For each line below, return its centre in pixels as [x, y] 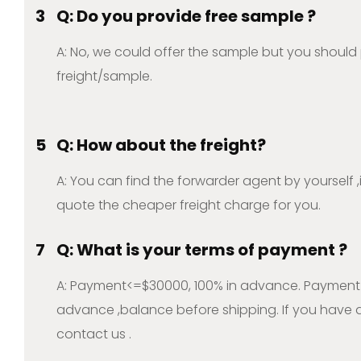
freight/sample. [104, 77]
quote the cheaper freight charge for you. [189, 205]
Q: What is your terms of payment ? [202, 250]
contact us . [94, 334]
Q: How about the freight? [161, 145]
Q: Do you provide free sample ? [186, 17]
